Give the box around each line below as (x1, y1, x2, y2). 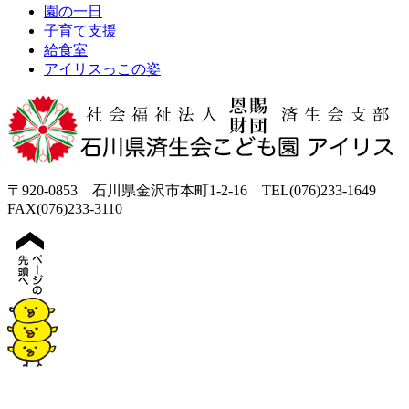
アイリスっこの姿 (44, 60, 161, 77)
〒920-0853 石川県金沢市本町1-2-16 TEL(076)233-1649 (7, 182, 391, 198)
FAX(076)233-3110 (7, 200, 122, 216)
